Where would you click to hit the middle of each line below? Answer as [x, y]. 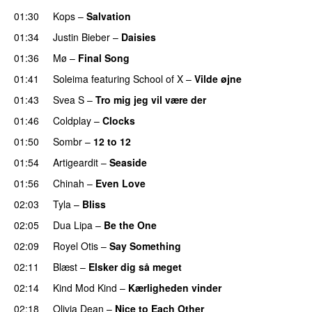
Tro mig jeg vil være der [151, 99]
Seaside [128, 162]
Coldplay [72, 120]
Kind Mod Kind [85, 287]
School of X [158, 78]
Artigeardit [76, 162]
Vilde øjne [218, 78]
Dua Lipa [73, 225]
